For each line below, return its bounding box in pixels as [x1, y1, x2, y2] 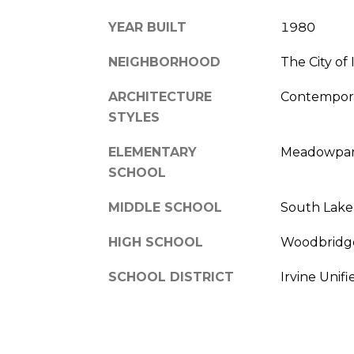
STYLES [108, 109, 160, 125]
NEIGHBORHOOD [108, 54, 220, 70]
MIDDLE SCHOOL [108, 199, 222, 215]
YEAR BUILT [108, 19, 186, 35]
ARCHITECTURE [108, 88, 212, 104]
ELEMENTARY [108, 144, 197, 160]
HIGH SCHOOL [108, 234, 203, 250]
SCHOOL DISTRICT [108, 269, 234, 284]
